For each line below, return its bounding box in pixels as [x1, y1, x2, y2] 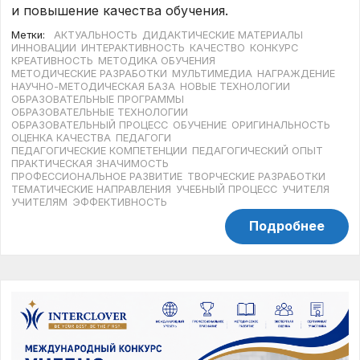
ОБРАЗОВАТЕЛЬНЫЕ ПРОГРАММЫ [11, 92, 185, 105]
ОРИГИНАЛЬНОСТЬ [231, 118, 331, 131]
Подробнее [248, 217, 325, 234]
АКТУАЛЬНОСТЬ [54, 28, 138, 41]
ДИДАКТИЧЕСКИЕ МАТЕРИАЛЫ [142, 28, 304, 41]
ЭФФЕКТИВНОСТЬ [72, 195, 168, 208]
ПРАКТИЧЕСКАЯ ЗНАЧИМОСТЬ [11, 157, 170, 170]
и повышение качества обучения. [11, 2, 229, 19]
